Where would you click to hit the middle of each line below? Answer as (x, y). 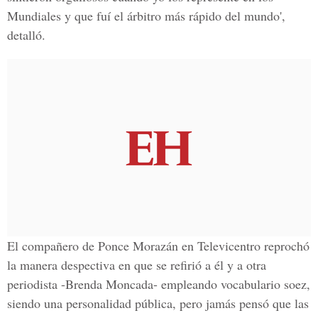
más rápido (193, 16)
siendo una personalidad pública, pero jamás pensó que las (158, 303)
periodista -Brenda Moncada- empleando (114, 284)
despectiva (88, 265)
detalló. (26, 35)
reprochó (285, 246)
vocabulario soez (264, 284)
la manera (34, 265)
